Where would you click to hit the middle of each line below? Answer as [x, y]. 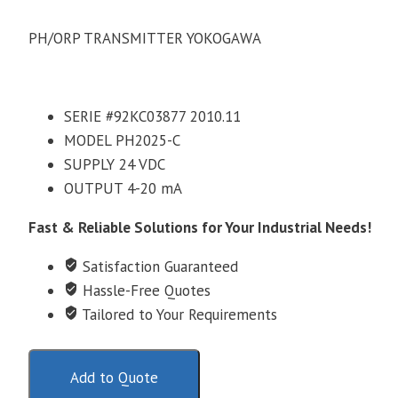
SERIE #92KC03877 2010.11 [152, 117]
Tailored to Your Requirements [178, 315]
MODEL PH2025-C [122, 141]
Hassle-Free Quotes [144, 291]
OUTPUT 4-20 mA [123, 189]
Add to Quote [114, 378]
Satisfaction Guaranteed [158, 267]
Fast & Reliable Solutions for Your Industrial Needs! [200, 228]
